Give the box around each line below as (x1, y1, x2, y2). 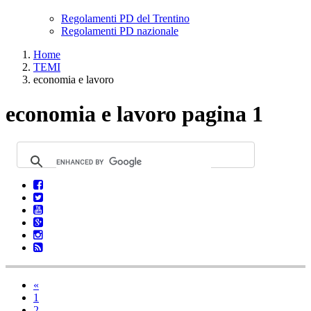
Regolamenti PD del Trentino (61, 12, 190, 25)
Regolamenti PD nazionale (61, 25, 178, 37)
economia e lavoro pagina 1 (6, 101, 263, 126)
